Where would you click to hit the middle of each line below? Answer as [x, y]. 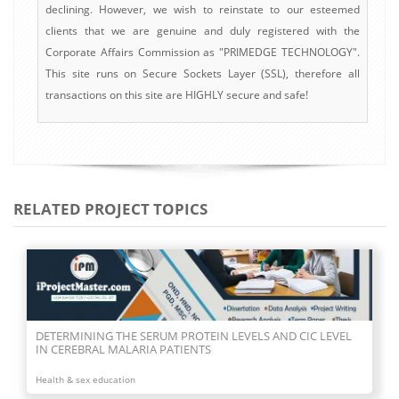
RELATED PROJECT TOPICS [110, 208]
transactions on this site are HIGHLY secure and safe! [177, 94]
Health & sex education [85, 379]
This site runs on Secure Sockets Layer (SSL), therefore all [203, 73]
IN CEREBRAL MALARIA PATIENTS [123, 349]
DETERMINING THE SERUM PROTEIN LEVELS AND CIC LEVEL [194, 335]
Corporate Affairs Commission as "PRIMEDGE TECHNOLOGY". [203, 52]
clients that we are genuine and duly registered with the [203, 30]
